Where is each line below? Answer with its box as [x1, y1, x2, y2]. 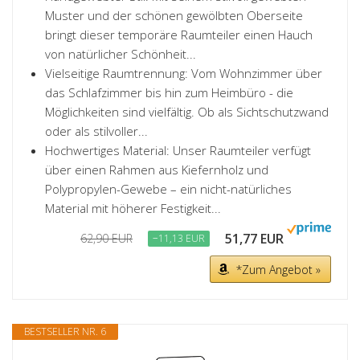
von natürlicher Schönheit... [45, 46, 196, 62]
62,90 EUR [80, 231, 133, 246]
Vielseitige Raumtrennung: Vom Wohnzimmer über [45, 65, 322, 81]
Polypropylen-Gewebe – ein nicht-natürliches [45, 181, 292, 197]
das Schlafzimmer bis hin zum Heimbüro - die [45, 84, 293, 100]
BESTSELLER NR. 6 [24, 325, 106, 338]
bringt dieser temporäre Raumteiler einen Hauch [45, 27, 313, 43]
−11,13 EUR [153, 231, 205, 245]
